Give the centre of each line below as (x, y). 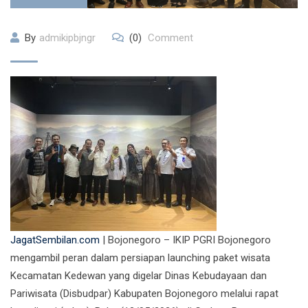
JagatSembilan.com (55, 240)
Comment (169, 38)
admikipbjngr (67, 38)
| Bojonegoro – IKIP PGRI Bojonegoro (185, 240)
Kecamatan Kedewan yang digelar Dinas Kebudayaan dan (139, 276)
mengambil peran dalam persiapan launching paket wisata (140, 258)
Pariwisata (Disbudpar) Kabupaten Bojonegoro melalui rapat (144, 294)
